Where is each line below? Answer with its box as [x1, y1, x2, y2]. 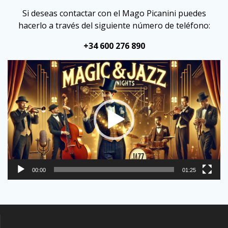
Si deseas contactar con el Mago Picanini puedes [22, 7, 206, 19]
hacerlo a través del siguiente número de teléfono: [18, 19, 210, 31]
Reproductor [113, 60, 162, 71]
